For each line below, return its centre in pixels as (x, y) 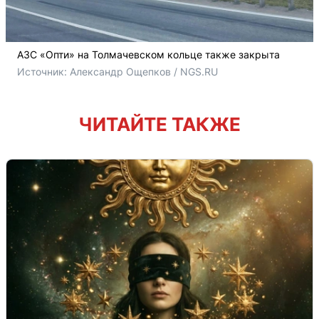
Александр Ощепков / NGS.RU (144, 71)
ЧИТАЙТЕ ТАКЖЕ (159, 124)
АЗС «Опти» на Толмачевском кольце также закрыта (148, 54)
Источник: (43, 71)
